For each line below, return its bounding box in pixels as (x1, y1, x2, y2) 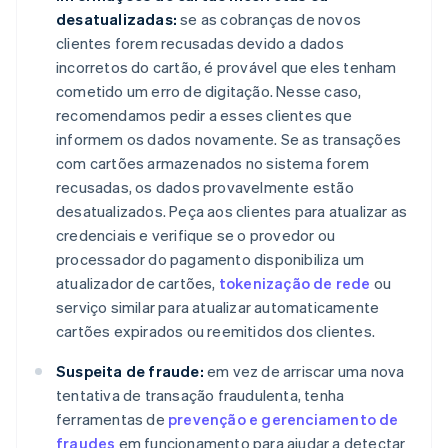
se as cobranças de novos (177, 8, 361, 29)
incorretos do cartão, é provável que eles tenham (56, 56, 397, 77)
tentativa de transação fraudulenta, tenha (56, 384, 345, 405)
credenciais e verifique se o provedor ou (56, 224, 335, 245)
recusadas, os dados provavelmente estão (56, 176, 354, 197)
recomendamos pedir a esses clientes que (56, 104, 352, 125)
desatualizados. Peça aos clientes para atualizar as (56, 200, 408, 221)
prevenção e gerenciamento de (168, 408, 399, 429)
